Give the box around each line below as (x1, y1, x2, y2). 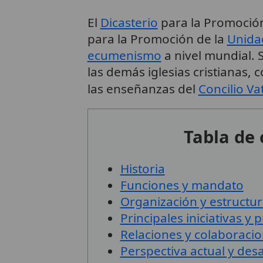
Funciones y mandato (120, 176, 244, 193)
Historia (120, 160, 165, 177)
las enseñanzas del (87, 80, 198, 97)
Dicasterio (100, 14, 158, 31)
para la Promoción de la (87, 30, 227, 47)
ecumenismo (87, 46, 161, 63)
